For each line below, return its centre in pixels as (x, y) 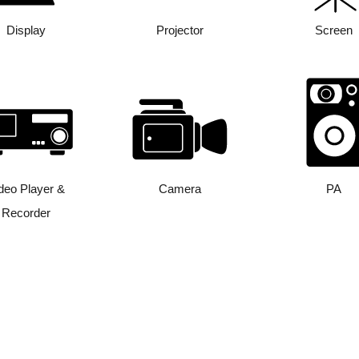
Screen (333, 30)
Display (26, 30)
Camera (179, 189)
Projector (179, 30)
